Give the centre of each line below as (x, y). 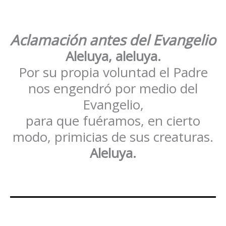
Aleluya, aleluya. (113, 56)
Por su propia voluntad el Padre (113, 72)
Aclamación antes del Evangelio (113, 40)
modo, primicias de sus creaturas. (113, 136)
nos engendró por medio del (113, 88)
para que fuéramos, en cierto (113, 120)
